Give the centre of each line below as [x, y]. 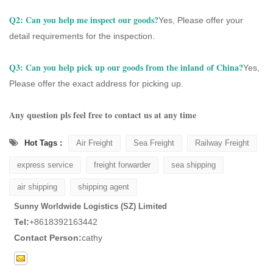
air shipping [37, 186]
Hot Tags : [43, 143]
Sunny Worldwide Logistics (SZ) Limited [90, 206]
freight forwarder [122, 165]
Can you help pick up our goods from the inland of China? [134, 67]
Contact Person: [48, 237]
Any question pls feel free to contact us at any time [103, 115]
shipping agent [104, 186]
